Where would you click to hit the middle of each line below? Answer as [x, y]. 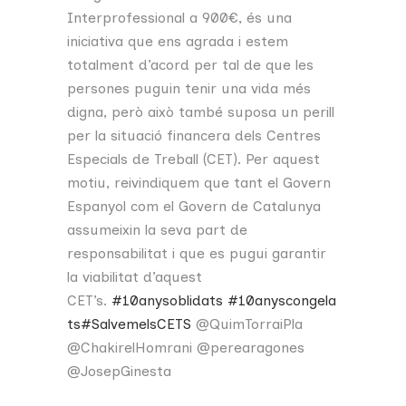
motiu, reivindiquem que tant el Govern [199, 183]
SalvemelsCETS [141, 324]
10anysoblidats [173, 301]
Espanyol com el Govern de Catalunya [194, 207]
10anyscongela [287, 301]
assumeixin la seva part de [157, 230]
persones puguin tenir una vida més [189, 89]
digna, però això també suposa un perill [201, 112]
